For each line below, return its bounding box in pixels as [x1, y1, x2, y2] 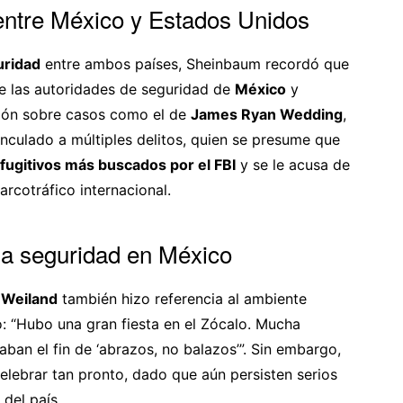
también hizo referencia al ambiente [58, 289, 307, 308]
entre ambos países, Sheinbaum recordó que [40, 54, 349, 73]
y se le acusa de [236, 155, 350, 174]
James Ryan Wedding [191, 104, 343, 123]
